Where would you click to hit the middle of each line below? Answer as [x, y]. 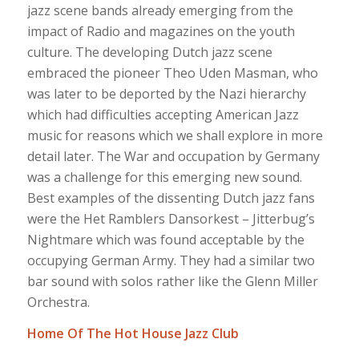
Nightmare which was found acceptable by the [165, 239]
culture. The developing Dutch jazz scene [149, 52]
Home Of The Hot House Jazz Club [133, 334]
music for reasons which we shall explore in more [175, 135]
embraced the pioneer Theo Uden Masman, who [172, 73]
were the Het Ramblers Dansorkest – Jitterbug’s [171, 218]
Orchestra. [58, 302]
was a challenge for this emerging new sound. [164, 177]
